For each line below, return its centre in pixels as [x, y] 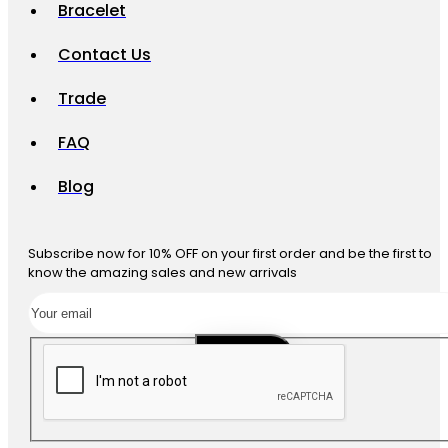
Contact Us [104, 54]
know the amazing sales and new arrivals [162, 272]
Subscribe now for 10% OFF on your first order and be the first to [230, 253]
